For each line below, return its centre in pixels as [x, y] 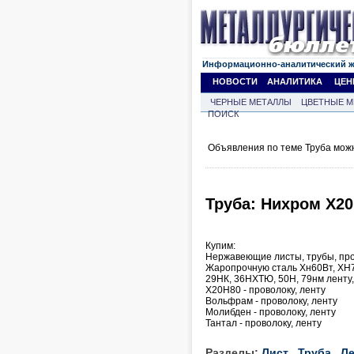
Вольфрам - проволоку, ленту [271, 301]
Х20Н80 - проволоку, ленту [265, 290]
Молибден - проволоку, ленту [271, 312]
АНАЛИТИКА [295, 81]
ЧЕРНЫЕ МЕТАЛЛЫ [251, 102]
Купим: [220, 245]
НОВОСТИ [235, 81]
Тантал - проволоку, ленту [264, 323]
